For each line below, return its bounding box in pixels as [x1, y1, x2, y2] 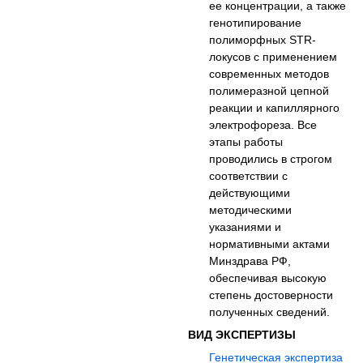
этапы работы [209, 135, 284, 150]
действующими [209, 186, 291, 201]
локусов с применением [209, 49, 338, 65]
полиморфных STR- [209, 32, 317, 48]
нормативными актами [209, 237, 331, 252]
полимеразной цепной [209, 83, 330, 99]
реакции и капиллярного [209, 100, 340, 116]
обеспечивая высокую [209, 271, 327, 286]
